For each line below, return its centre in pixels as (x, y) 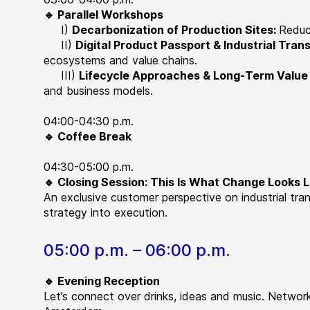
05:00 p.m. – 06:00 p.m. (137, 250)
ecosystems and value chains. (121, 60)
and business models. (99, 91)
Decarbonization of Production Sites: (176, 30)
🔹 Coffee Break (88, 136)
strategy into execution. (106, 212)
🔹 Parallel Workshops (104, 15)
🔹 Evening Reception (102, 281)
